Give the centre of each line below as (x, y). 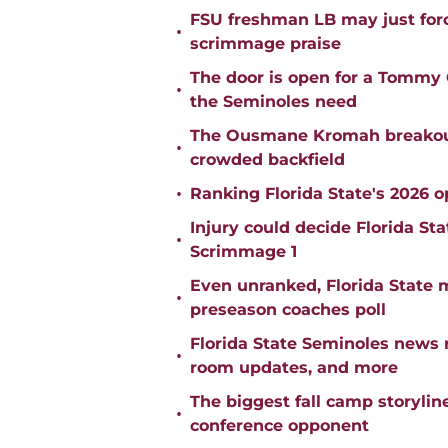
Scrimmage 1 (243, 252)
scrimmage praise (265, 44)
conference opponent (279, 426)
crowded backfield (267, 160)
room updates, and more (294, 368)
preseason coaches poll (288, 310)
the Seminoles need (273, 102)
